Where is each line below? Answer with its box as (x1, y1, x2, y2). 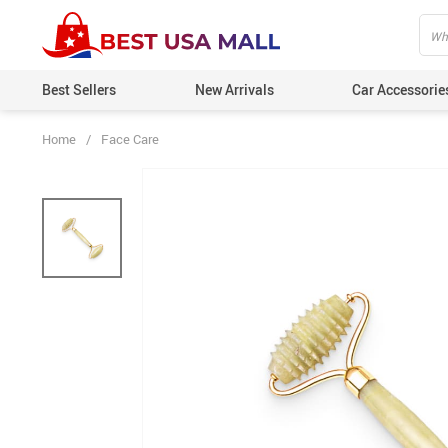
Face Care (101, 130, 159, 148)
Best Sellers (42, 80, 116, 99)
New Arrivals (194, 80, 274, 99)
